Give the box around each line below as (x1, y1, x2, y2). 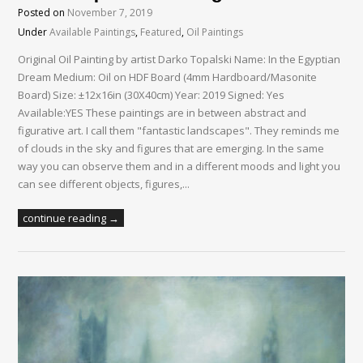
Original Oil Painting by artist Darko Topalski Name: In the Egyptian (18, 52, 341, 66)
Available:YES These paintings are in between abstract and (18, 105, 307, 120)
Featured (140, 25, 182, 39)
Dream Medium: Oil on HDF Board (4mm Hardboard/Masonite (18, 70, 318, 84)
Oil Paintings (186, 25, 244, 39)
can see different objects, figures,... (18, 177, 190, 191)
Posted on (18, 6, 68, 19)
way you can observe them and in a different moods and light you (18, 159, 341, 173)
